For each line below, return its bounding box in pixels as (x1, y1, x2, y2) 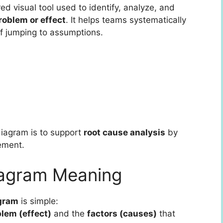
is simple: (18, 196, 58, 206)
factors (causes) (87, 208, 157, 219)
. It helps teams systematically (66, 15, 186, 25)
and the (51, 208, 87, 219)
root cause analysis (84, 127, 165, 138)
